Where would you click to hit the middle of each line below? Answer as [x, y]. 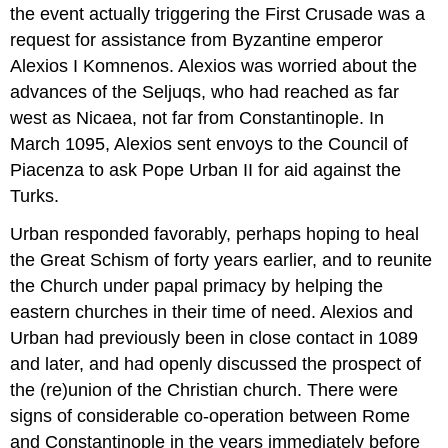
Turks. [35, 195]
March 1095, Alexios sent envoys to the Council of [209, 143]
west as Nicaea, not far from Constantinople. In [197, 117]
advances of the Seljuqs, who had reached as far [205, 91]
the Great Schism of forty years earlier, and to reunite [221, 260]
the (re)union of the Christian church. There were [204, 390]
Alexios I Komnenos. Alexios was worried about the [214, 65]
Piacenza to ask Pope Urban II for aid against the [206, 169]
